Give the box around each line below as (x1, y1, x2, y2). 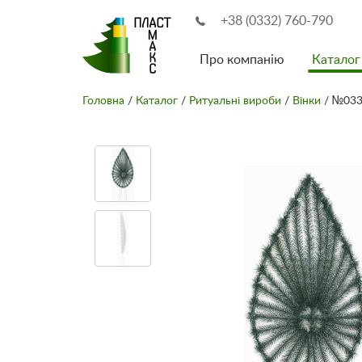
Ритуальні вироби (189, 95, 281, 107)
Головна (82, 95, 124, 107)
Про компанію (200, 53, 284, 66)
